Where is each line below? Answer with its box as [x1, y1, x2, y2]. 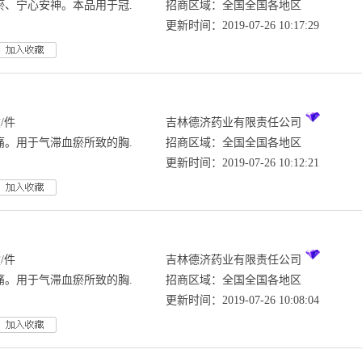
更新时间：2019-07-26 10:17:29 [166, 19, 319, 32]
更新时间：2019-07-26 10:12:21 [166, 157, 319, 169]
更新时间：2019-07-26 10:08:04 [166, 294, 319, 306]
